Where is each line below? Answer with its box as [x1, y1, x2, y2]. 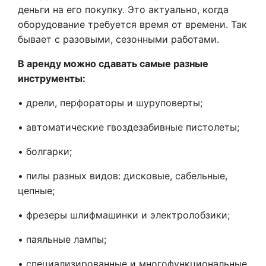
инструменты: [18, 72, 85, 84]
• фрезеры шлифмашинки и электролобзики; [18, 209, 230, 221]
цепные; [18, 185, 55, 197]
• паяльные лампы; [18, 233, 106, 245]
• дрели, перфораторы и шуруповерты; [18, 97, 202, 109]
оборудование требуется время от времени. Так [18, 18, 247, 30]
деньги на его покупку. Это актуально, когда [18, 4, 229, 15]
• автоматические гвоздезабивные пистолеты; [18, 121, 239, 133]
